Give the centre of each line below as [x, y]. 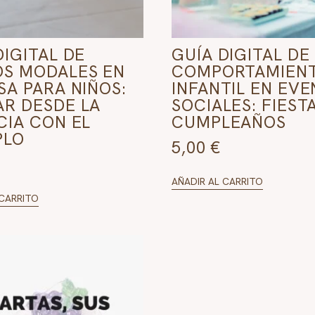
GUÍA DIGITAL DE [241, 54]
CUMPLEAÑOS [229, 122]
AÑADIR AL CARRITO [217, 181]
